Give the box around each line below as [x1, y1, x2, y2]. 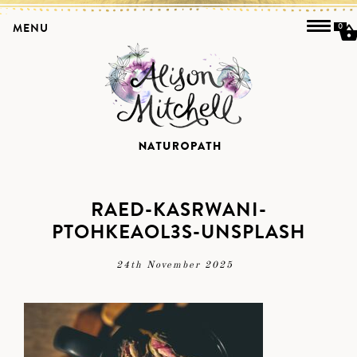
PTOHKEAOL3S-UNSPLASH [52, 218, 305, 246]
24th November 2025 [116, 261, 233, 270]
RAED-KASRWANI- [90, 196, 267, 224]
